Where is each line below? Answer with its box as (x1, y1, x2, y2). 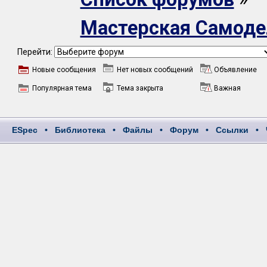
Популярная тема (32, 84, 92, 92)
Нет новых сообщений (116, 66, 193, 74)
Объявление (213, 66, 257, 74)
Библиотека (55, 125, 105, 135)
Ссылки (216, 125, 249, 135)
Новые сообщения (32, 66, 96, 74)
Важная (213, 84, 241, 92)
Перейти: (17, 47, 54, 57)
